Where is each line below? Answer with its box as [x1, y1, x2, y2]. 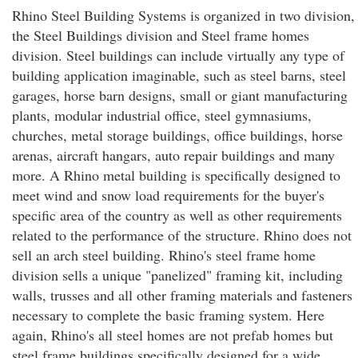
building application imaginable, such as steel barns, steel [12, 66, 346, 85]
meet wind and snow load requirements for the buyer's [12, 185, 324, 205]
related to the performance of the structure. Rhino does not [12, 225, 352, 245]
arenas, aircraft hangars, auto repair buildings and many [12, 145, 335, 165]
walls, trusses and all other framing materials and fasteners [12, 285, 352, 304]
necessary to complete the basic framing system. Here [12, 305, 324, 324]
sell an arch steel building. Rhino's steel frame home [12, 245, 316, 265]
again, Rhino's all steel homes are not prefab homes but [12, 325, 333, 344]
